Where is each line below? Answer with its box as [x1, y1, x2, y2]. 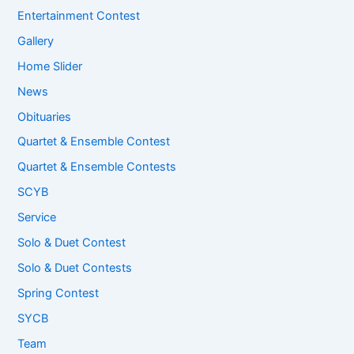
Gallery [17, 33, 55, 48]
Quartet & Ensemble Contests [17, 160, 177, 175]
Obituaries [17, 109, 72, 124]
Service [17, 210, 57, 225]
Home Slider [17, 58, 83, 73]
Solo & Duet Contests [17, 261, 133, 276]
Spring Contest [17, 286, 100, 301]
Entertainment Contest [17, 8, 141, 23]
